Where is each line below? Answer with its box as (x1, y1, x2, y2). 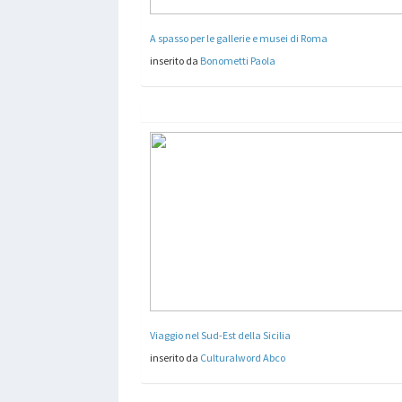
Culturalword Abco (200, 350, 285, 364)
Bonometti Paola (200, 53, 275, 67)
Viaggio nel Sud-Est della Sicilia (150, 328, 291, 342)
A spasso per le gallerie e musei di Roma (150, 31, 328, 45)
